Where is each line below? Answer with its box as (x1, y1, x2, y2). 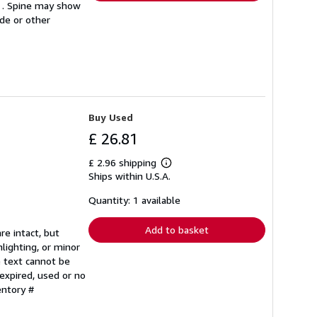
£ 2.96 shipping (88, 156, 159, 169)
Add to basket (145, 224, 209, 236)
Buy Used (88, 111, 133, 124)
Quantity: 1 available (88, 194, 180, 207)
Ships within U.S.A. (88, 170, 171, 183)
